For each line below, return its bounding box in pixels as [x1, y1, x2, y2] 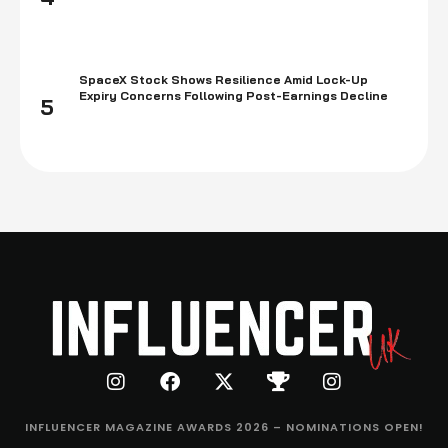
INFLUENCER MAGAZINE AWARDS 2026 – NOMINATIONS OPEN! [24, 419, 424, 435]
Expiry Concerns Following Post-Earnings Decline [79, 88, 389, 103]
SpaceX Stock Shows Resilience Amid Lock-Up [79, 72, 369, 87]
